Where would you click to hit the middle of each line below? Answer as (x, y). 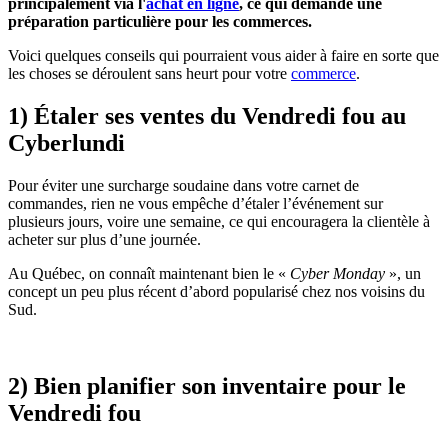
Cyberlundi (66, 142)
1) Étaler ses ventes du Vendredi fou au (207, 115)
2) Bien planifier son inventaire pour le (207, 385)
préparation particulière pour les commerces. (160, 21)
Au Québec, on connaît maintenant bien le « (149, 273)
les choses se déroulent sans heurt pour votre (149, 73)
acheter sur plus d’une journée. (104, 239)
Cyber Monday (337, 273)
